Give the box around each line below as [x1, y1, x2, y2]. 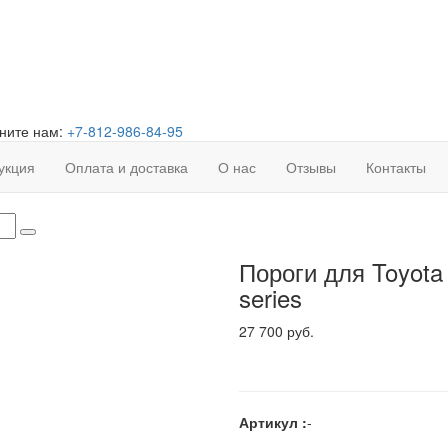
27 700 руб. [239, 321, 314, 342]
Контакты [366, 157, 426, 178]
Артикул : [239, 412, 307, 433]
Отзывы [286, 157, 336, 178]
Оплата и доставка [65, 157, 188, 178]
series [239, 280, 302, 316]
